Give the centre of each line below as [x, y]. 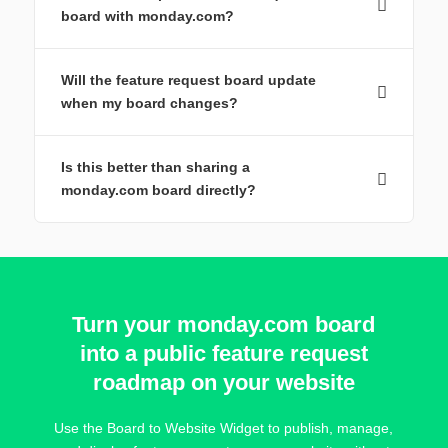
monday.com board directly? [158, 190]
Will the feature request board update [188, 80]
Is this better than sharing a [155, 167]
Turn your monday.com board [224, 325]
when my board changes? [149, 103]
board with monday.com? [147, 16]
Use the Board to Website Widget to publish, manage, [224, 428]
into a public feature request [223, 354]
